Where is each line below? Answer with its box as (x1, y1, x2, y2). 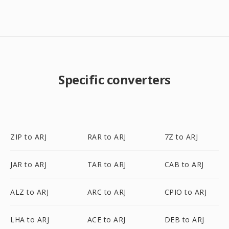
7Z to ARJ (164, 132, 198, 142)
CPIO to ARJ (164, 187, 207, 197)
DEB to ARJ (164, 215, 204, 224)
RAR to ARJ (87, 132, 126, 142)
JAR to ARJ (10, 159, 47, 169)
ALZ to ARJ (10, 187, 49, 197)
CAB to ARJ (164, 159, 204, 169)
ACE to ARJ (87, 215, 126, 224)
